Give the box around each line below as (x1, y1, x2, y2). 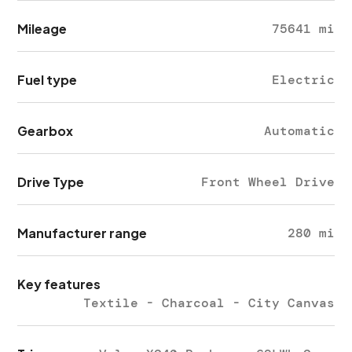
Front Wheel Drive (200, 174, 335, 190)
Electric (271, 71, 335, 88)
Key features (17, 276, 101, 292)
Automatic (263, 123, 335, 139)
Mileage (17, 20, 68, 37)
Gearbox (17, 123, 74, 139)
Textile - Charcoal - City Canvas (82, 295, 335, 311)
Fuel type (17, 71, 78, 88)
